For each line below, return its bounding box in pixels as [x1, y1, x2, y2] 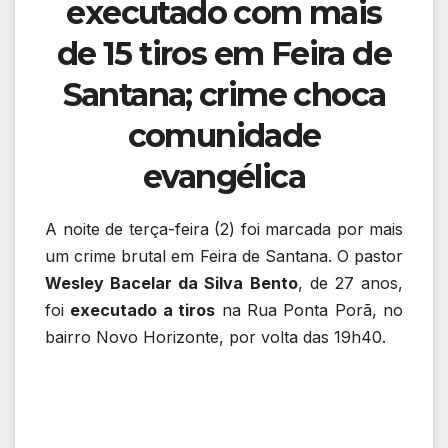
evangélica [143, 156, 305, 196]
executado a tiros [70, 299, 216, 320]
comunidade [127, 115, 321, 155]
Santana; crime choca [62, 74, 386, 114]
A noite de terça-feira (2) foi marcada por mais [45, 218, 403, 239]
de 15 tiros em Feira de [56, 33, 392, 73]
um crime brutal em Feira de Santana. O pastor [45, 245, 403, 266]
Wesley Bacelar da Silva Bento [45, 272, 298, 293]
